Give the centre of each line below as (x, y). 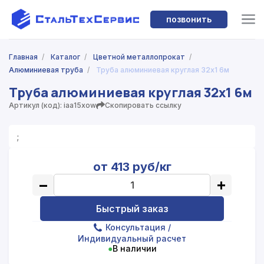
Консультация (135, 227)
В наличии (134, 249)
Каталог (65, 57)
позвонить (189, 19)
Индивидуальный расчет (132, 239)
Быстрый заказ (132, 209)
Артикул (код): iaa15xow (52, 105)
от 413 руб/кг (132, 166)
